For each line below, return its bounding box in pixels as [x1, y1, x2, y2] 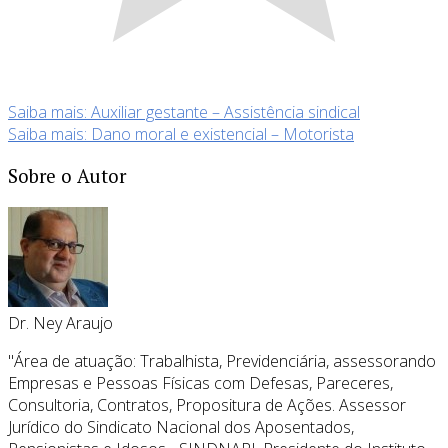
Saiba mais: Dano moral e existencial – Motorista [8, 123, 354, 146]
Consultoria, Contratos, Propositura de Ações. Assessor [8, 393, 406, 416]
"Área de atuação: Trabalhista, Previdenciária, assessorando [8, 349, 436, 372]
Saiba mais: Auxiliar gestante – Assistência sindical [8, 101, 360, 124]
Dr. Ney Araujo [8, 311, 113, 334]
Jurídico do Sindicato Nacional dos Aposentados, [8, 415, 354, 438]
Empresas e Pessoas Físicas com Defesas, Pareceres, [8, 371, 393, 394]
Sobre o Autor [8, 163, 126, 188]
